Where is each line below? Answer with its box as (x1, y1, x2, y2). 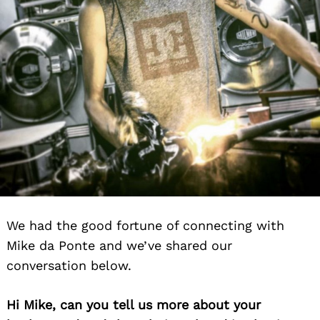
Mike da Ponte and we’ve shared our (6, 237, 232, 253)
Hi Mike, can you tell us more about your (6, 296, 261, 312)
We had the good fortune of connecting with (6, 217, 284, 233)
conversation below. (6, 257, 131, 273)
